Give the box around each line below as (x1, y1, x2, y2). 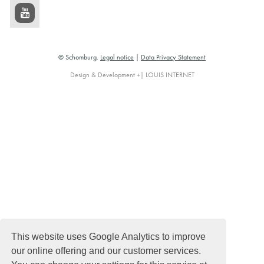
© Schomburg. (58, 52, 100, 61)
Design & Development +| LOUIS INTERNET (70, 70, 194, 79)
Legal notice (100, 52, 134, 61)
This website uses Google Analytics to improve (11, 231, 206, 242)
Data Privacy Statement (141, 52, 206, 61)
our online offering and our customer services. (11, 245, 202, 256)
